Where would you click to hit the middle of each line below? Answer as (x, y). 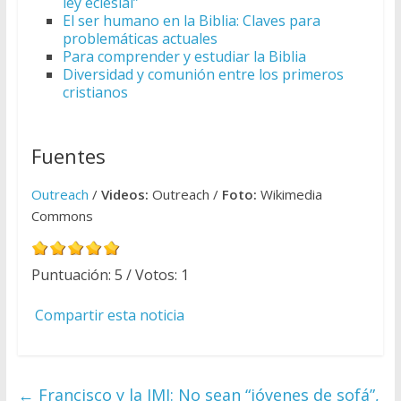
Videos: (124, 195)
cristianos (95, 93)
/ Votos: (151, 275)
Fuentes (68, 156)
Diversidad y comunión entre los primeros (203, 75)
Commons (62, 216)
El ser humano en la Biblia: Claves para (191, 21)
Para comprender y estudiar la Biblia (184, 57)
